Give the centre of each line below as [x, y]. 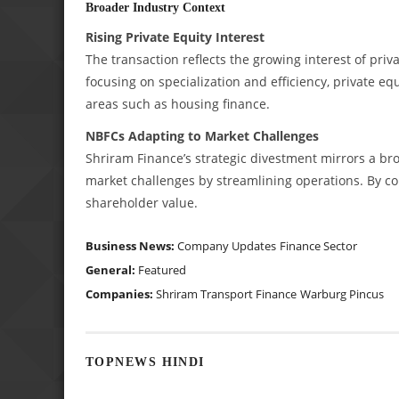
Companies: [121, 293]
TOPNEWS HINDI [145, 362]
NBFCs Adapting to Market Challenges [202, 135]
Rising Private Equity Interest [175, 37]
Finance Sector [318, 245]
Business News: [131, 245]
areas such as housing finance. [178, 103]
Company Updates [227, 245]
